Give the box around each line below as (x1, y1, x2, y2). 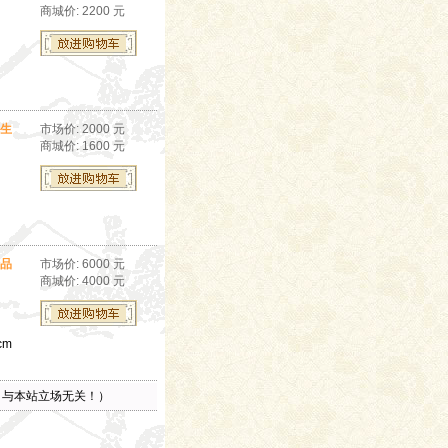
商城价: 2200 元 (40, 4, 125, 18)
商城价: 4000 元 (40, 274, 125, 288)
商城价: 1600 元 (40, 139, 125, 153)
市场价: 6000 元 (40, 257, 125, 271)
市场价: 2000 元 (40, 122, 125, 136)
